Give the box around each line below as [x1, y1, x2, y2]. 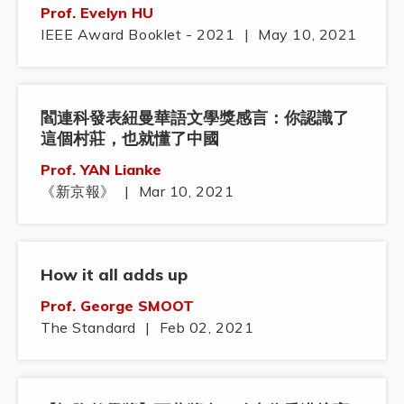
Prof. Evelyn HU [41, 4, 153, 23]
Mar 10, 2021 [138, 182, 234, 201]
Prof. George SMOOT [41, 297, 194, 316]
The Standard [41, 318, 136, 337]
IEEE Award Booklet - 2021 [41, 25, 235, 44]
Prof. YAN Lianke [41, 161, 161, 179]
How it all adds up [41, 264, 188, 286]
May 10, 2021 [258, 25, 358, 44]
